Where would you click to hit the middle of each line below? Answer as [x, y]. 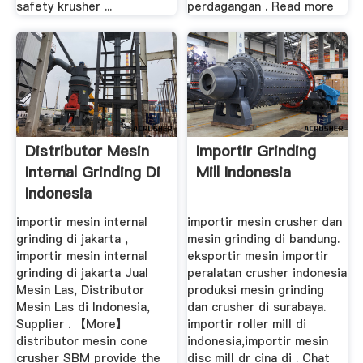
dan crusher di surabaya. [257, 307]
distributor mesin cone [81, 342]
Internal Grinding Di [92, 173]
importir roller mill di [247, 325]
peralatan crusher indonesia [267, 273]
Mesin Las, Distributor [80, 290]
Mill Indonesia [244, 173]
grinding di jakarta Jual [82, 273]
